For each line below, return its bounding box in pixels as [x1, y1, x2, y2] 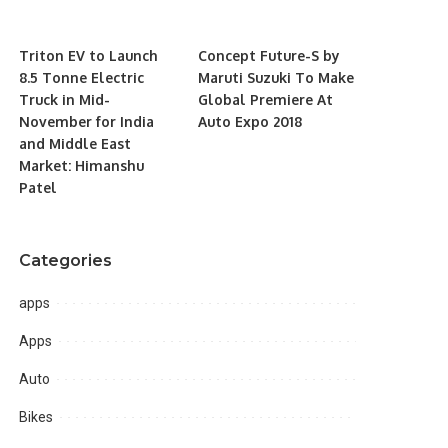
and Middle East [19, 135, 132, 153]
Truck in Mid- [19, 91, 111, 109]
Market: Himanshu [19, 157, 145, 175]
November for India [19, 113, 155, 131]
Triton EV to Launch [19, 47, 159, 65]
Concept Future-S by [197, 47, 340, 65]
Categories [19, 251, 113, 271]
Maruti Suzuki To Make [197, 69, 354, 87]
